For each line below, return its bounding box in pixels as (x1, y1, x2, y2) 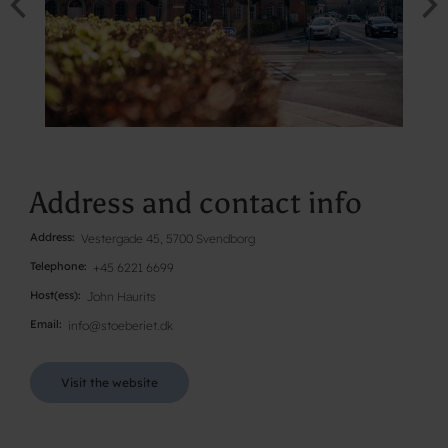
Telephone (30, 258, 84, 273)
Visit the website (61, 374, 158, 390)
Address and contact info (30, 184, 362, 221)
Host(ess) (30, 287, 78, 302)
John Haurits (86, 288, 156, 304)
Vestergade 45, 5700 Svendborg (80, 230, 255, 246)
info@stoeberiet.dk (67, 317, 173, 333)
